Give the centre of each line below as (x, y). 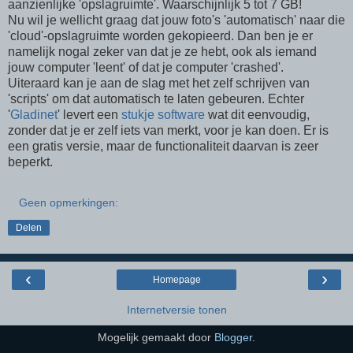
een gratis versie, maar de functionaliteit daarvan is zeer (163, 146)
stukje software (163, 114)
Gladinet (34, 114)
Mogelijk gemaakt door (156, 337)
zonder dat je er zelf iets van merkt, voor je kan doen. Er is (168, 130)
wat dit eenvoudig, (257, 114)
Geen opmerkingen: (69, 202)
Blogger (233, 337)
